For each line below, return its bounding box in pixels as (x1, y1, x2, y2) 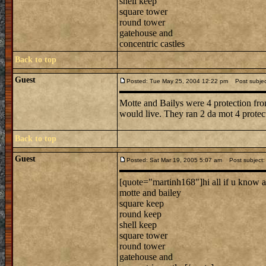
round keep (119, 209, 161, 219)
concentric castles (119, 39, 185, 49)
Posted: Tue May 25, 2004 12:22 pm (126, 78, 228, 84)
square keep (119, 198, 164, 208)
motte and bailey (119, 188, 181, 198)
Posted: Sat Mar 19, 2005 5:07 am (126, 157, 222, 163)
